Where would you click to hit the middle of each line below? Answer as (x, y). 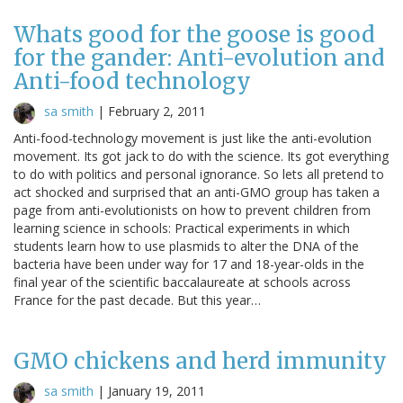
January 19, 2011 (157, 390)
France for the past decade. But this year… (137, 300)
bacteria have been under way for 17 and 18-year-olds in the (189, 264)
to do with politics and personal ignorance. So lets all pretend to (199, 174)
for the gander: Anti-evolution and (199, 58)
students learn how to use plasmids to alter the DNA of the (186, 246)
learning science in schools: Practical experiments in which (182, 228)
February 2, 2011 (157, 111)
